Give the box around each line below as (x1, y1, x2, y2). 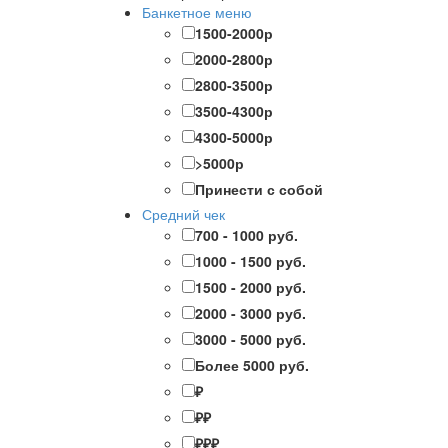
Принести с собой (195, 179, 323, 200)
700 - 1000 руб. (195, 225, 298, 246)
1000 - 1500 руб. (195, 251, 306, 272)
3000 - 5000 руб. (195, 329, 306, 350)
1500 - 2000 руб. (195, 277, 306, 298)
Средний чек (142, 204, 225, 225)
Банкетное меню (142, 2, 252, 23)
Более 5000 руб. (195, 355, 309, 376)
